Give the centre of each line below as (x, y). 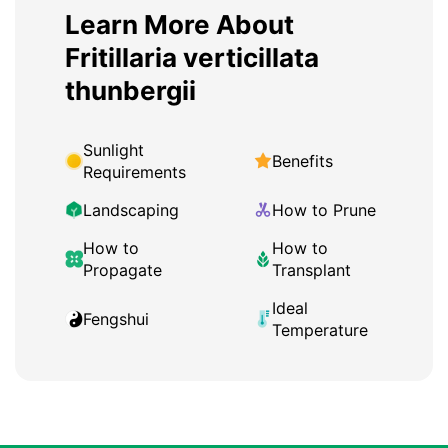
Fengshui (116, 318)
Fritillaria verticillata (192, 57)
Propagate (122, 269)
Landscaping (131, 209)
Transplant (311, 269)
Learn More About (179, 24)
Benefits (302, 160)
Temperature (320, 329)
